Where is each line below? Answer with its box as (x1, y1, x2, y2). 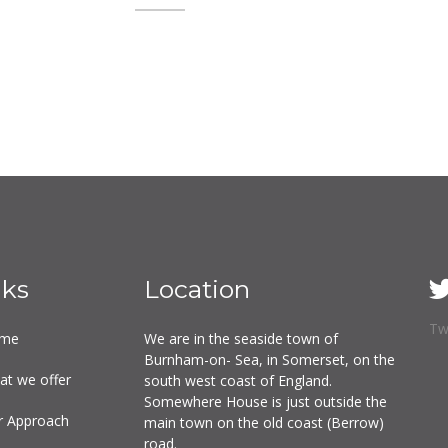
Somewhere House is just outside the (144, 391, 387, 411)
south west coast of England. (144, 370, 332, 390)
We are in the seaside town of (144, 328, 338, 348)
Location (144, 273, 250, 304)
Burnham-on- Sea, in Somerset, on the (144, 349, 395, 369)
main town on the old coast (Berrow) (144, 412, 384, 432)
